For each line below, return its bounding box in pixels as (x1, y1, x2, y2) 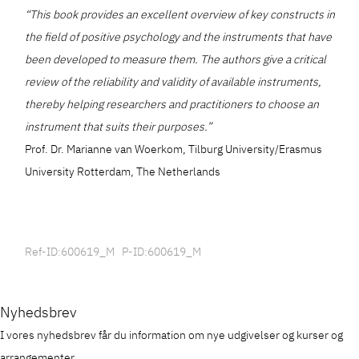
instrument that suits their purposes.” (25, 119, 212, 135)
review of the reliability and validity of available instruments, (25, 75, 322, 90)
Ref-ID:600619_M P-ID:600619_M (25, 244, 202, 260)
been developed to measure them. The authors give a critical (25, 52, 327, 67)
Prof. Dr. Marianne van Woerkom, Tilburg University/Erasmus (25, 142, 323, 157)
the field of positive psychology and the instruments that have (25, 30, 333, 45)
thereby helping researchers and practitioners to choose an (25, 97, 320, 112)
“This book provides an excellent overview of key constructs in (25, 7, 336, 22)
